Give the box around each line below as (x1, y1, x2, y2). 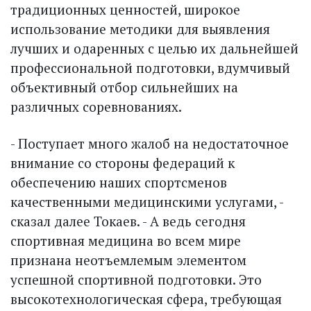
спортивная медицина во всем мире (10, 231, 241, 249)
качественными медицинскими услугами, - (10, 192, 283, 210)
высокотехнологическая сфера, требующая (10, 289, 282, 308)
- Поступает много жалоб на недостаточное (10, 134, 289, 152)
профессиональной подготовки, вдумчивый (10, 58, 290, 76)
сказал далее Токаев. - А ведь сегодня (10, 212, 246, 230)
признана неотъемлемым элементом (10, 251, 246, 269)
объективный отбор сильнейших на (10, 78, 238, 96)
